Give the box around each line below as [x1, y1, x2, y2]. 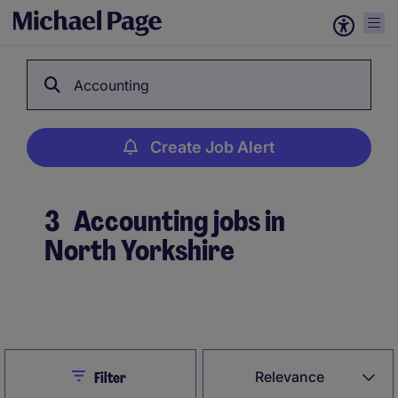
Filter [93, 369, 126, 387]
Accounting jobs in [69, 203, 285, 240]
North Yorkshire [44, 232, 235, 269]
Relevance [255, 368, 325, 386]
